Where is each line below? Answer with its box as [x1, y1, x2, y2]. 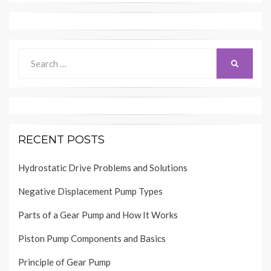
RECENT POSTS [18, 133, 105, 147]
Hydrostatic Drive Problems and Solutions [18, 162, 188, 174]
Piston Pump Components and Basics [18, 233, 166, 244]
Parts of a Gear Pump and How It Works [18, 209, 178, 221]
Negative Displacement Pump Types [18, 186, 163, 197]
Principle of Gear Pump [18, 256, 111, 268]
